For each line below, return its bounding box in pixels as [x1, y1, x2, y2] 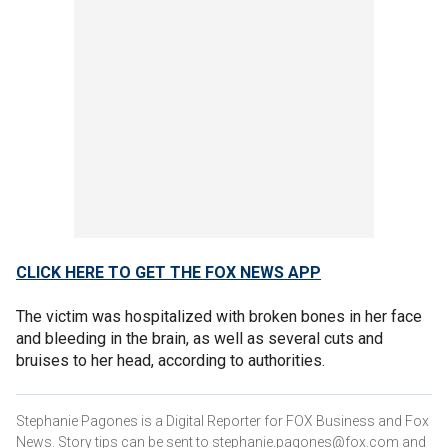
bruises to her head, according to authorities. [16, 350, 325, 370]
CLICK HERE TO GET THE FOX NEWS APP [16, 262, 321, 282]
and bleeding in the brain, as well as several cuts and [16, 328, 383, 348]
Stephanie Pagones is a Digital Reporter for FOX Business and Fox [16, 412, 429, 429]
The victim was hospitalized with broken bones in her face [16, 306, 422, 326]
